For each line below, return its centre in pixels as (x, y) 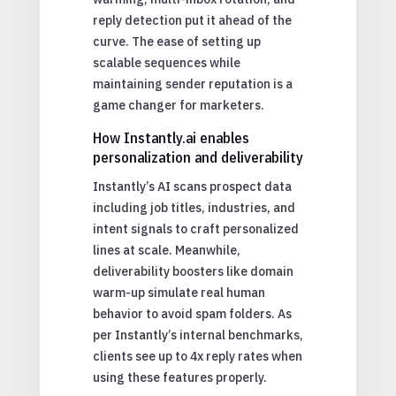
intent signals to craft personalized (195, 228)
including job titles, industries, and (194, 207)
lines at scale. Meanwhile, (166, 250)
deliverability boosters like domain (193, 271)
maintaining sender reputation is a (192, 84)
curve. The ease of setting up (176, 41)
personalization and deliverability (198, 157)
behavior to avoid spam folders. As (192, 313)
